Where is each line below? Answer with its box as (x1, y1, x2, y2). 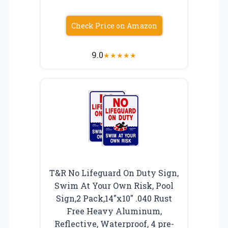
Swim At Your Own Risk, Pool (54, 180, 174, 191)
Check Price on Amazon (71, 20, 157, 31)
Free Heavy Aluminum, (66, 205, 162, 216)
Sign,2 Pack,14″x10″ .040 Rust (56, 192, 172, 204)
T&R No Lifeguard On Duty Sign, (49, 167, 179, 178)
